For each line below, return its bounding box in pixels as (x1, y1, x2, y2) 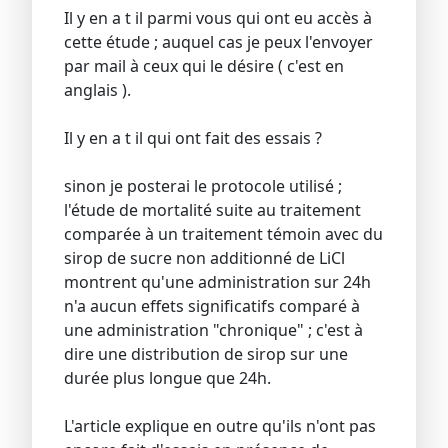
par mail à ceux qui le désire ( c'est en (64, 55, 344, 78)
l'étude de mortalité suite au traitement (64, 199, 361, 222)
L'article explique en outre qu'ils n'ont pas (64, 415, 376, 438)
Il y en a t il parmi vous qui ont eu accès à (64, 7, 372, 30)
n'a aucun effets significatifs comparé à (64, 295, 360, 318)
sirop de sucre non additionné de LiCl (64, 247, 345, 270)
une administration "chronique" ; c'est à (64, 319, 363, 342)
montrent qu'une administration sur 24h (64, 271, 371, 294)
